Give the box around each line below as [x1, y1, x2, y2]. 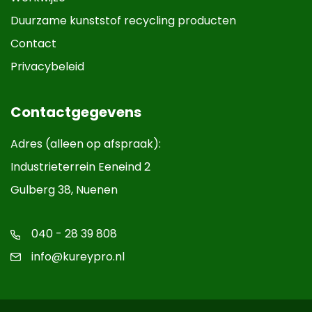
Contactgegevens [10, 102, 141, 122]
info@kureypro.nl [31, 248, 125, 265]
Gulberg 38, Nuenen [10, 181, 118, 198]
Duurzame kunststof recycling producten [10, 12, 236, 29]
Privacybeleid [10, 58, 84, 75]
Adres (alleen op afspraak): [10, 135, 161, 152]
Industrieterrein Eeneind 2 [10, 158, 150, 175]
